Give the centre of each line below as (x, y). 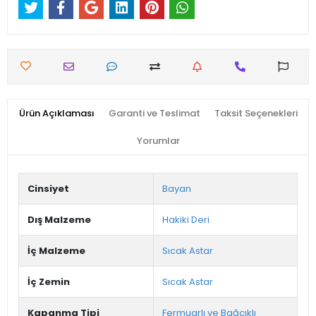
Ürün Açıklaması (56, 114)
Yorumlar (158, 141)
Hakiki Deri (186, 220)
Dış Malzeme (59, 220)
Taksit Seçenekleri (256, 114)
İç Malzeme (56, 251)
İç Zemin (49, 282)
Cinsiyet (48, 189)
